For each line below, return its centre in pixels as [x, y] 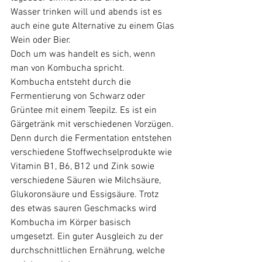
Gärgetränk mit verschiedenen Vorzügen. [93, 125]
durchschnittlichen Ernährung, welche [89, 251]
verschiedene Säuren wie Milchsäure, [87, 181]
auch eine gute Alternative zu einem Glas [94, 26]
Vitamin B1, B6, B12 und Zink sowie [84, 167]
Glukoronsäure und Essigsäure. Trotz [86, 195]
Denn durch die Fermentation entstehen [92, 139]
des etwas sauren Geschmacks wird [85, 209]
